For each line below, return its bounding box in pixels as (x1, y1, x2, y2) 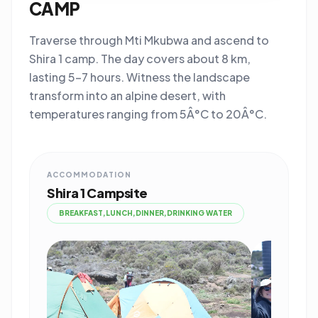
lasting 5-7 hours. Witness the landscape (29, 70, 250, 84)
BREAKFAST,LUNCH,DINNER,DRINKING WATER (59, 209, 232, 217)
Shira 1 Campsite (47, 185, 148, 201)
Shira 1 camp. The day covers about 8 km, (29, 51, 251, 66)
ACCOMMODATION (47, 170, 131, 179)
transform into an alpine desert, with (29, 88, 226, 103)
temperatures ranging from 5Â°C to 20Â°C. (29, 106, 267, 121)
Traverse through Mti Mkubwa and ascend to (29, 33, 269, 48)
